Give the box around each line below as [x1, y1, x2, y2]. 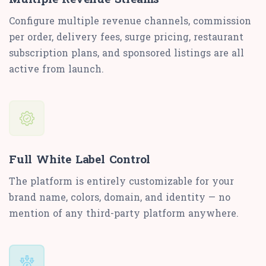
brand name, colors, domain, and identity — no [9, 191, 230, 204]
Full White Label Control [9, 151, 151, 167]
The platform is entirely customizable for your [9, 175, 234, 188]
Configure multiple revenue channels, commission [9, 14, 251, 27]
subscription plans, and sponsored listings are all [9, 46, 244, 59]
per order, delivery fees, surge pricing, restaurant [9, 30, 243, 43]
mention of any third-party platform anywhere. [9, 207, 239, 220]
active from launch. [9, 62, 104, 75]
